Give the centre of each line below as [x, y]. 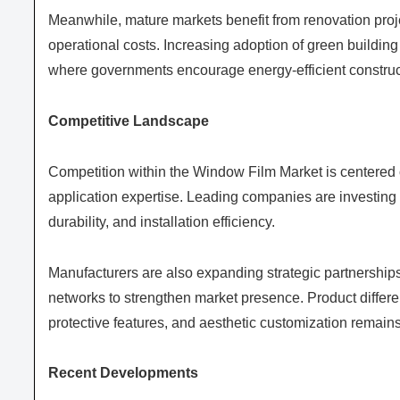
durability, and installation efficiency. [162, 221]
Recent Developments [123, 373]
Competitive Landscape [129, 121]
